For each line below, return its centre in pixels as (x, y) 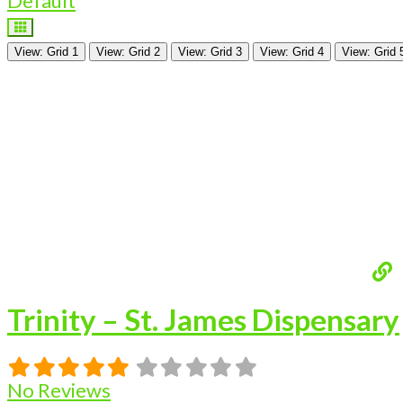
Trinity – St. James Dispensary (203, 319)
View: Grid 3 (210, 51)
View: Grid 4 (292, 51)
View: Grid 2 (128, 51)
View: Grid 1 (46, 51)
